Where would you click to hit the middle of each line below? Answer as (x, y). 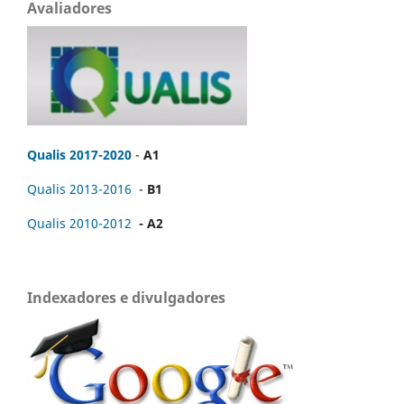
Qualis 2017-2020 (79, 154)
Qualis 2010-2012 (79, 223)
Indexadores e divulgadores (126, 297)
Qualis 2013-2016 (79, 188)
